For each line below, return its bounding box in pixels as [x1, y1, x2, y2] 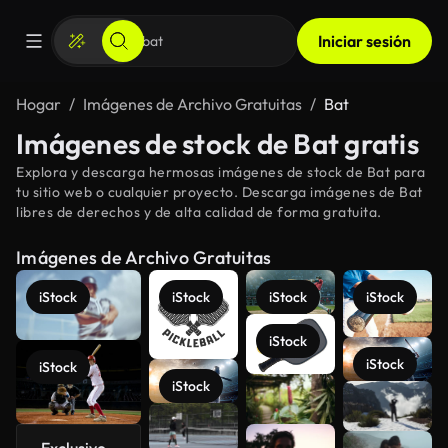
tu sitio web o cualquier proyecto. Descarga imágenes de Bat [16, 183, 423, 201]
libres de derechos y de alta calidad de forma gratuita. [16, 203, 382, 221]
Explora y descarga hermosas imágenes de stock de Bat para [16, 163, 426, 181]
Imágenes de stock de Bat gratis [16, 126, 419, 161]
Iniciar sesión [318, 31, 411, 51]
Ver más [349, 393, 408, 414]
